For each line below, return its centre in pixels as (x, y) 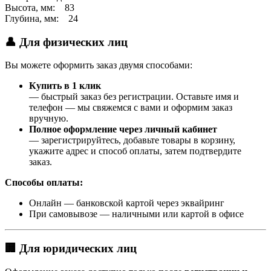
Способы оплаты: (44, 183)
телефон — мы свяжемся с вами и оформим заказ (131, 108)
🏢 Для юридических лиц (71, 248)
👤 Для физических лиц (66, 42)
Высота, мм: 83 (40, 7)
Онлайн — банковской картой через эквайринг (127, 203)
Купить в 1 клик (65, 86)
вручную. (49, 119)
